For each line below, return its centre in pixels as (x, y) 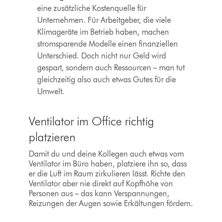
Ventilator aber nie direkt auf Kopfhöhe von (101, 184)
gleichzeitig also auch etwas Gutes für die (107, 80)
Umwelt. (51, 92)
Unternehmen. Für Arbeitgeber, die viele (104, 20)
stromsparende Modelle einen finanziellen (108, 44)
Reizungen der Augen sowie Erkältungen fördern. (111, 204)
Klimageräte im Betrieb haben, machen (103, 32)
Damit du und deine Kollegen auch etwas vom (106, 154)
